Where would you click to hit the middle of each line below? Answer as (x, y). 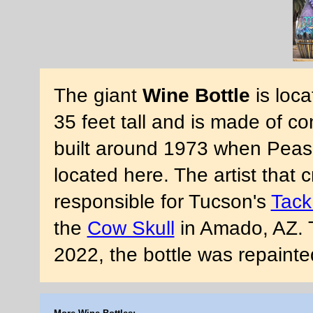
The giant (98, 96)
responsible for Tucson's (162, 202)
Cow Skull (131, 228)
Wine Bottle (196, 96)
